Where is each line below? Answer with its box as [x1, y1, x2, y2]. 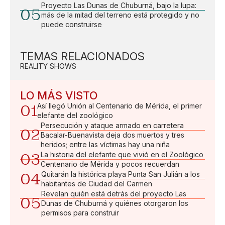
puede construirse [41, 20, 102, 29]
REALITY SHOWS [20, 62, 76, 70]
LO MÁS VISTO [20, 89, 97, 102]
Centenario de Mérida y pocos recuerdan [41, 160, 179, 168]
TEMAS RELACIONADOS [20, 50, 145, 63]
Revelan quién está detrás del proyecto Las [41, 189, 186, 198]
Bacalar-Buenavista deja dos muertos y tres [41, 131, 184, 139]
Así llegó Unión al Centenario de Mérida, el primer [37, 101, 202, 110]
